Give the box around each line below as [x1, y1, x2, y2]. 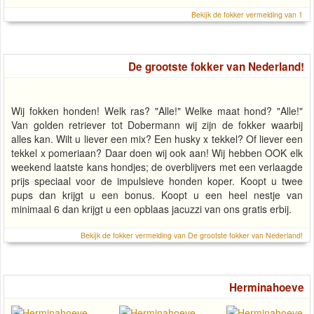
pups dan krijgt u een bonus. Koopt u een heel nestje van [11, 188, 303, 203]
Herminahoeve [229, 280, 304, 296]
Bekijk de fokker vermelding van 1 [191, 9, 303, 20]
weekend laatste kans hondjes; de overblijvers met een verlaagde [11, 160, 303, 175]
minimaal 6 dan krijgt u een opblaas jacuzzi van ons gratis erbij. [11, 202, 292, 217]
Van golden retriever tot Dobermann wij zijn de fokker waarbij [11, 118, 303, 132]
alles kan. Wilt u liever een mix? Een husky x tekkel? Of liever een [11, 132, 303, 146]
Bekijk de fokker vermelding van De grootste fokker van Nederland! [81, 230, 303, 241]
